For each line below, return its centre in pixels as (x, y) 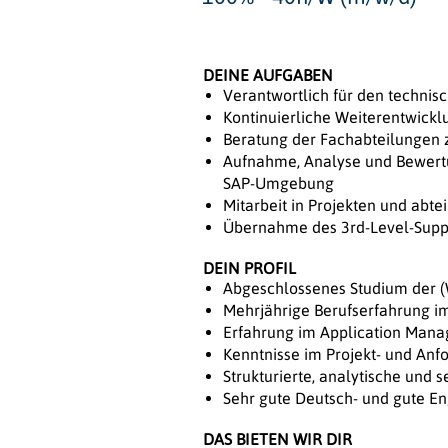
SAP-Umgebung (278, 183)
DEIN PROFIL (249, 268)
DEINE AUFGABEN (268, 75)
